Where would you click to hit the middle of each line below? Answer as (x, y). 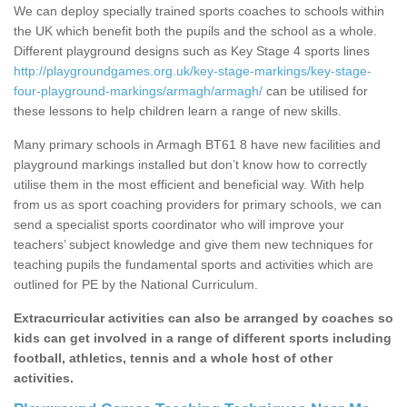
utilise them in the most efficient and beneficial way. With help (189, 185)
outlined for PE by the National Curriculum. (136, 285)
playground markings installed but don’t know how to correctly (190, 165)
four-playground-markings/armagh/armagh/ (138, 91)
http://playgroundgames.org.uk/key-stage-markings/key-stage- (193, 71)
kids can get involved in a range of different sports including (203, 338)
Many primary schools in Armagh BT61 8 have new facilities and (197, 145)
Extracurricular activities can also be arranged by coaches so (203, 318)
